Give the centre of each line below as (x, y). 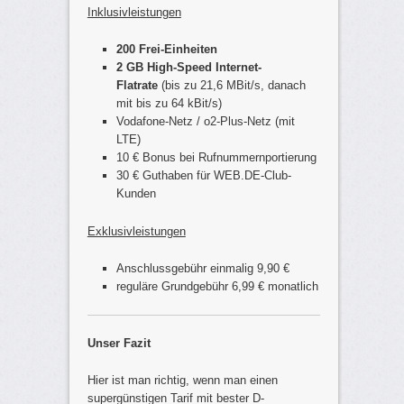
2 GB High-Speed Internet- (189, 68)
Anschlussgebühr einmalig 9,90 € (203, 268)
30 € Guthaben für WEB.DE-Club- (204, 176)
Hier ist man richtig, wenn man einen (182, 381)
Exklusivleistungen (136, 231)
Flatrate (138, 86)
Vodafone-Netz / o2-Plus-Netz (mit (206, 122)
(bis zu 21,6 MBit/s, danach (232, 86)
